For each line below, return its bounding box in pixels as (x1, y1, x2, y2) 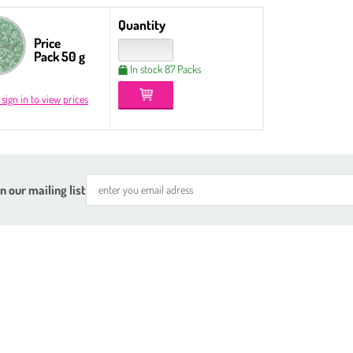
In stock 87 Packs (130, 61, 201, 76)
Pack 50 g (33, 47, 85, 65)
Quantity (118, 16, 165, 33)
